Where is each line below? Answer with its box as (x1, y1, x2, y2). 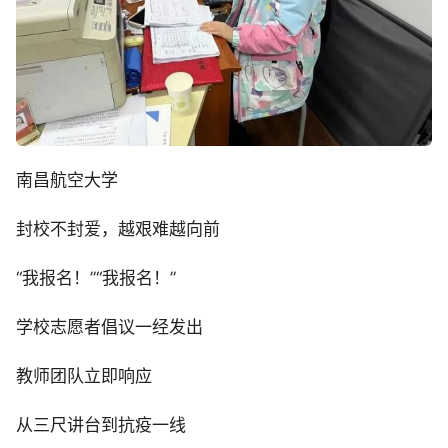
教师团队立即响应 (16, 366, 152, 387)
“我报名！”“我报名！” (16, 268, 176, 289)
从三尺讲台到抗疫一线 (16, 415, 186, 436)
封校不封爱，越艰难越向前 (16, 219, 220, 240)
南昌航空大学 (16, 170, 118, 191)
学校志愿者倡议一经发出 (16, 317, 203, 338)
